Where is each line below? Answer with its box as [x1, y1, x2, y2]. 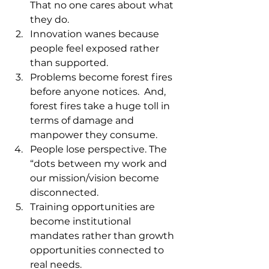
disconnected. [30, 187, 98, 198]
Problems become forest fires [30, 71, 175, 83]
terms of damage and [30, 115, 136, 126]
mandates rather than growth [30, 230, 177, 241]
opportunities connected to [30, 244, 166, 256]
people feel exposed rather [30, 43, 162, 54]
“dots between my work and [30, 158, 169, 169]
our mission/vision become [30, 172, 162, 184]
